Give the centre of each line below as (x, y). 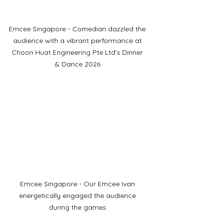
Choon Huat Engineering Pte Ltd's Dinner (78, 52)
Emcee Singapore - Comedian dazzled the (78, 29)
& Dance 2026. (78, 64)
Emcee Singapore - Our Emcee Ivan (78, 184)
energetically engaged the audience (78, 196)
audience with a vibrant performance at (78, 41)
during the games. (78, 208)
